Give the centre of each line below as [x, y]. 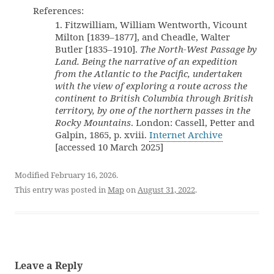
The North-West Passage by [198, 49]
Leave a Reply [49, 265]
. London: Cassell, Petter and [193, 122]
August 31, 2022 [166, 189]
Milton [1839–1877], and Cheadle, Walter [143, 36]
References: [58, 10]
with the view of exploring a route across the [151, 85]
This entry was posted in [61, 189]
